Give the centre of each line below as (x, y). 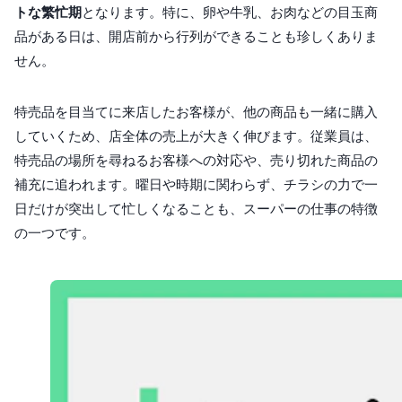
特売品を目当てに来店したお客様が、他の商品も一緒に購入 (196, 112)
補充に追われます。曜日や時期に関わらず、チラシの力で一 (196, 185)
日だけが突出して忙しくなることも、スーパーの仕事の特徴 (196, 209)
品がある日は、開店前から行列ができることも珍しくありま (196, 37)
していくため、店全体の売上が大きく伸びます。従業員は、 (196, 136)
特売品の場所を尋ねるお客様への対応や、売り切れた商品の (196, 161)
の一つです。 (55, 233)
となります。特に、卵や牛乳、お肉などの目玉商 (230, 13)
